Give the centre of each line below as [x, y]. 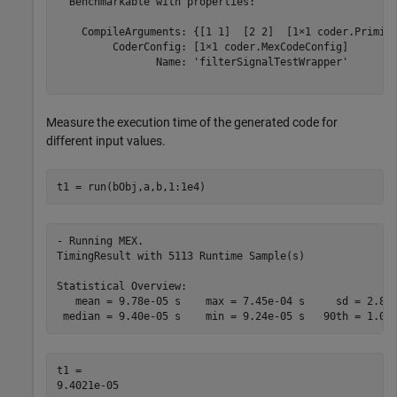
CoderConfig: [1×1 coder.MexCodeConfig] [202, 47]
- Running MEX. [100, 241]
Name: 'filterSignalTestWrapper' [202, 62]
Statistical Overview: [121, 286]
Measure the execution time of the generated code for [192, 123]
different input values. [106, 141]
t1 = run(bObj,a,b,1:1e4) [131, 187]
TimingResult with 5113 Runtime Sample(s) [180, 256]
